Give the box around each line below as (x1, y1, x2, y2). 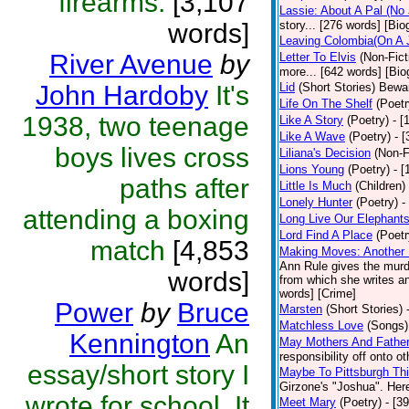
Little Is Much (279, 179, 351, 193)
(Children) (355, 179, 405, 193)
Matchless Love (279, 319, 363, 332)
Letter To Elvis (279, 50, 356, 64)
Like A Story (279, 113, 343, 127)
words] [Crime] (279, 287, 356, 300)
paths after (120, 173, 249, 204)
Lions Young (279, 163, 344, 176)
